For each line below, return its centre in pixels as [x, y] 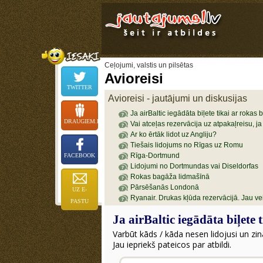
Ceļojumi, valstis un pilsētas [149, 65]
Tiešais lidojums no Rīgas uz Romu [186, 145]
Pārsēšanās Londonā [164, 187]
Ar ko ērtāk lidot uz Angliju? [173, 134]
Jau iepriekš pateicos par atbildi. [172, 245]
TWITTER [80, 87]
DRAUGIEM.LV [84, 121]
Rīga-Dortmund [155, 156]
